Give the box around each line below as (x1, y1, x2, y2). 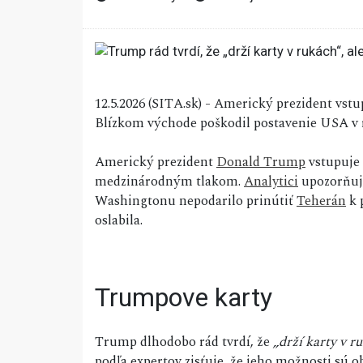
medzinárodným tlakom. (95, 171, 244, 193)
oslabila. (95, 210, 143, 232)
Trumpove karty (95, 282, 272, 314)
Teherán (297, 190, 346, 212)
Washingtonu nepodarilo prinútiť (95, 190, 297, 212)
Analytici (244, 171, 298, 193)
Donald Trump (216, 152, 305, 173)
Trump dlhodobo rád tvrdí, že (95, 331, 273, 353)
